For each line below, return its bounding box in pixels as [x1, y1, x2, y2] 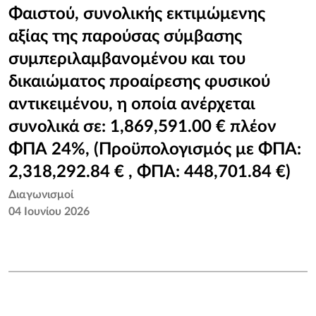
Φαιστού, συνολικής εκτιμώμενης [8, 6, 265, 23]
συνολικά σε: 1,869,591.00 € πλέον [8, 119, 276, 135]
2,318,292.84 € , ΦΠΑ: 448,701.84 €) [8, 164, 291, 181]
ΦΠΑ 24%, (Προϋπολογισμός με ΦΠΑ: [8, 141, 301, 158]
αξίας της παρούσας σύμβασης [8, 28, 242, 45]
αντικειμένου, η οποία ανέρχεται [8, 96, 255, 113]
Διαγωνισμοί [8, 189, 73, 200]
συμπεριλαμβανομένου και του [8, 51, 245, 68]
